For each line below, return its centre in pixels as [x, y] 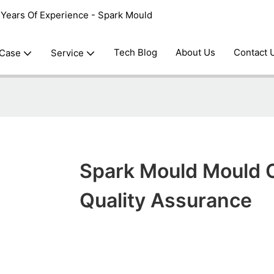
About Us [196, 52]
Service [68, 53]
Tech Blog [136, 52]
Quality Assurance [165, 201]
